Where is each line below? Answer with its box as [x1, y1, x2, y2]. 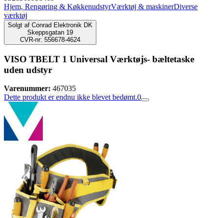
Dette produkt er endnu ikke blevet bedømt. [4, 93, 137, 102]
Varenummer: [4, 84, 51, 93]
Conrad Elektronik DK [32, 21, 92, 29]
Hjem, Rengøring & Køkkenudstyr [4, 2, 111, 11]
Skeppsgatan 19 [27, 29, 73, 36]
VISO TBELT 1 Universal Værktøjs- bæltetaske [4, 54, 194, 64]
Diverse [174, 2, 198, 11]
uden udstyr [4, 64, 52, 75]
